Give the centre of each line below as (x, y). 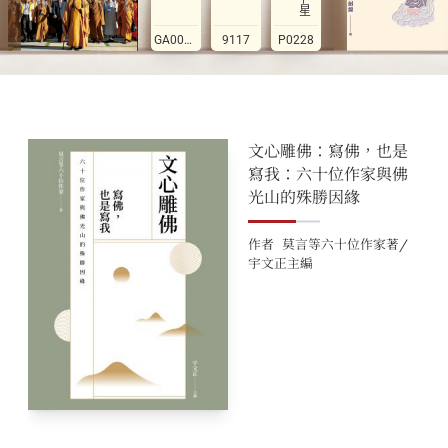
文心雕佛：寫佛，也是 (328, 151)
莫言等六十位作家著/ (345, 245)
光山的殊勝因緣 (304, 197)
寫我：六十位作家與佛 (328, 174)
